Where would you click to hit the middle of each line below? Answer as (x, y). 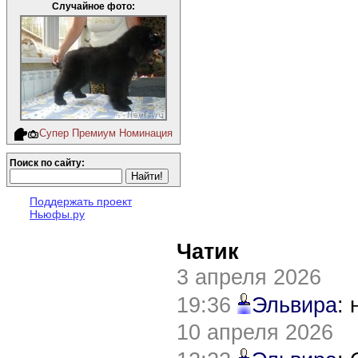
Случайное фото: (93, 6)
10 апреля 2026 (255, 332)
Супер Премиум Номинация (106, 133)
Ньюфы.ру (57, 214)
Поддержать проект (81, 201)
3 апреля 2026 (249, 277)
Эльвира (294, 305)
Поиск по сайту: (47, 163)
